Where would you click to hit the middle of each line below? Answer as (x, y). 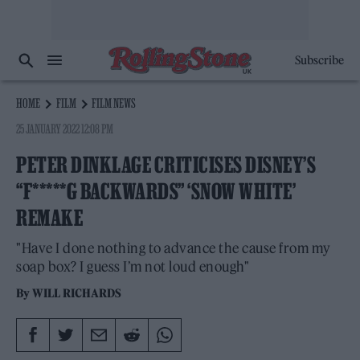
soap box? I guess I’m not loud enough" (133, 267)
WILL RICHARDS (77, 293)
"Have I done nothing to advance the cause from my (174, 248)
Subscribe (319, 60)
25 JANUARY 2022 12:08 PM (65, 129)
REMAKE (49, 218)
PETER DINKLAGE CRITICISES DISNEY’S (166, 165)
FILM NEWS (114, 103)
